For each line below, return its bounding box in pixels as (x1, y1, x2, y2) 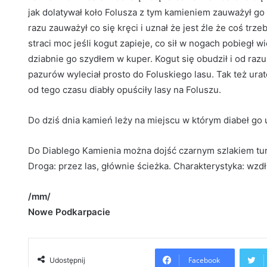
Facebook (188, 255, 221, 266)
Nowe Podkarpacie (28, 206, 110, 218)
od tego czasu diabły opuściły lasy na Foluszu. (28, 84, 221, 96)
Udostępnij (49, 256, 85, 265)
